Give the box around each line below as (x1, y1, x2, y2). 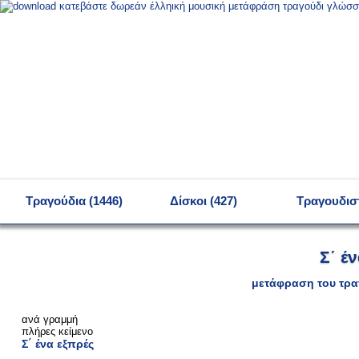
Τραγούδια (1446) (25, 194, 123, 208)
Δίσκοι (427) (170, 194, 238, 208)
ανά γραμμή (21, 313, 78, 326)
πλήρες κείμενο (21, 325, 93, 338)
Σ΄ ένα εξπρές (21, 337, 94, 351)
